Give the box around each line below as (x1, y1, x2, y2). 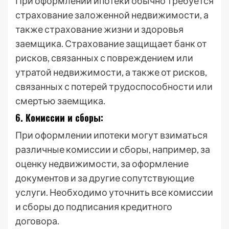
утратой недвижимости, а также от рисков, (15, 66, 207, 78)
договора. (15, 215, 59, 226)
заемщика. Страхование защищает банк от (15, 38, 207, 49)
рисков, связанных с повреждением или (15, 52, 193, 63)
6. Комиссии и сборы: (15, 111, 103, 124)
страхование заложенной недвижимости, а (15, 9, 209, 20)
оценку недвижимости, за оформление (15, 158, 189, 169)
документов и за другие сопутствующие (15, 172, 194, 184)
